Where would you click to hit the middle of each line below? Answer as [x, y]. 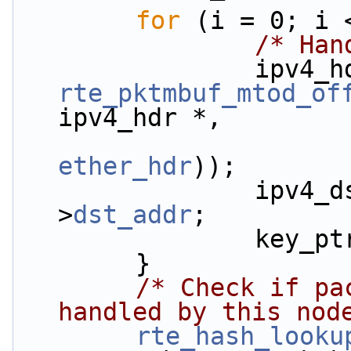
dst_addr [132, 215]
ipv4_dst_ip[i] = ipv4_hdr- [136, 190]
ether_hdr [125, 166]
